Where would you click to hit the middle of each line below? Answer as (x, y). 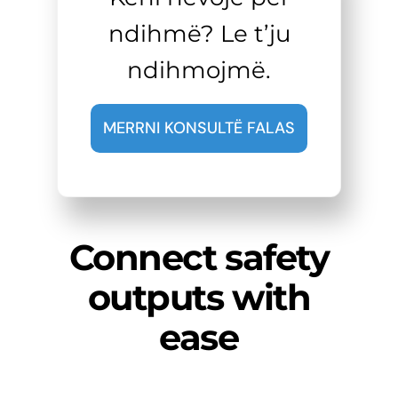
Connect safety (199, 258)
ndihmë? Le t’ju (199, 34)
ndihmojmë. (199, 71)
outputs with (199, 298)
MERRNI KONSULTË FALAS (199, 128)
